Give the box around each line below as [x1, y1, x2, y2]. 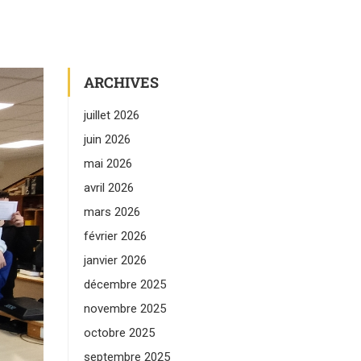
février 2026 [83, 229, 147, 243]
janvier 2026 [83, 253, 147, 268]
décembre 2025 [83, 277, 166, 292]
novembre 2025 [83, 301, 166, 316]
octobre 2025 [83, 326, 155, 340]
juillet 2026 [83, 108, 139, 122]
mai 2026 [83, 156, 132, 171]
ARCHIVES [83, 73, 159, 92]
